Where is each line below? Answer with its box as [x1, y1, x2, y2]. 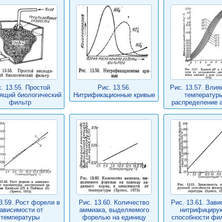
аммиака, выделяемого [79, 206, 149, 214]
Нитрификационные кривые [73, 91, 155, 99]
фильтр [8, 99, 31, 106]
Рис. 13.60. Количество [79, 199, 149, 206]
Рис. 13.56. [97, 84, 131, 91]
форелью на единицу [82, 214, 146, 221]
